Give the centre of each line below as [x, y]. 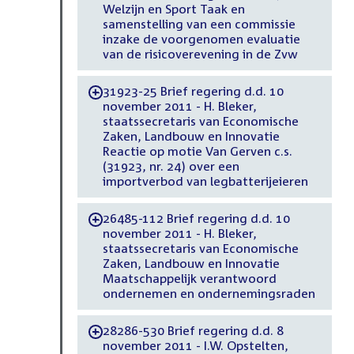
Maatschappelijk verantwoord [189, 279]
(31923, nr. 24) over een [171, 166]
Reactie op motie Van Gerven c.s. [197, 151]
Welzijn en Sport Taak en [173, 9]
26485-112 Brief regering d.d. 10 [196, 218]
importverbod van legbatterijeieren [205, 181]
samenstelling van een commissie [199, 24]
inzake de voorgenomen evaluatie [201, 39]
